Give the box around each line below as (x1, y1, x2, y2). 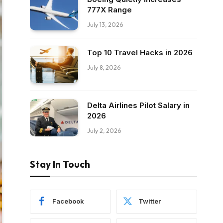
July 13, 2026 (87, 21, 123, 28)
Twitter (138, 197, 161, 206)
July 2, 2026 (87, 127, 121, 135)
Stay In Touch (30, 158, 90, 170)
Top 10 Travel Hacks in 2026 (87, 47, 193, 57)
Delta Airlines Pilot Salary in (87, 101, 190, 111)
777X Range (87, 5, 132, 14)
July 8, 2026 (87, 63, 120, 71)
